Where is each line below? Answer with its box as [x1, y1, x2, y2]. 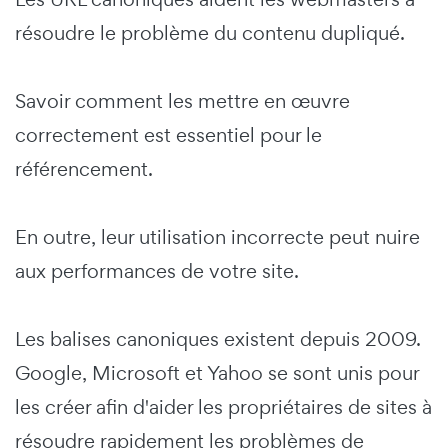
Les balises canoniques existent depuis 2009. [15, 326, 421, 352]
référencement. [15, 156, 158, 182]
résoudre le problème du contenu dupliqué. [15, 20, 410, 46]
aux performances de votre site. [15, 258, 299, 284]
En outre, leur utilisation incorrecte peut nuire [15, 224, 420, 250]
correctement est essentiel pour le [15, 122, 322, 148]
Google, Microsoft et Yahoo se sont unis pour [15, 360, 419, 386]
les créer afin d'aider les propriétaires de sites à [15, 394, 432, 420]
